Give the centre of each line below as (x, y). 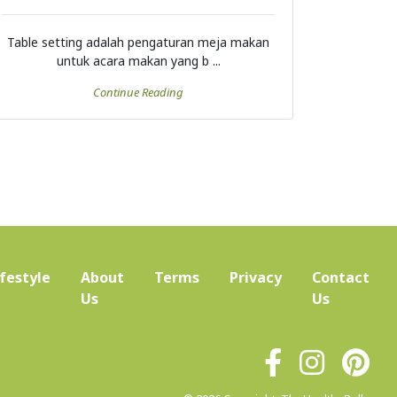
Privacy (256, 278)
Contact (341, 278)
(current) (130, 298)
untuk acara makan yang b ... (138, 61)
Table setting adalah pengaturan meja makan (138, 43)
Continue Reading (138, 93)
